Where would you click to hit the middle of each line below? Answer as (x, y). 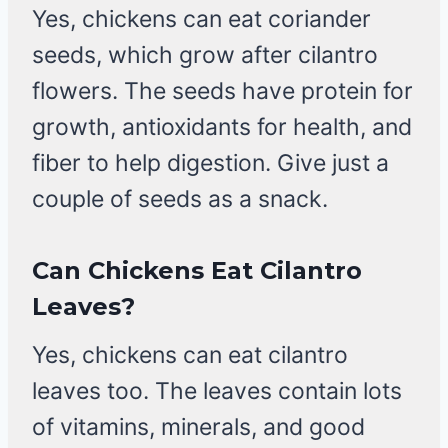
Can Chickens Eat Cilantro (197, 271)
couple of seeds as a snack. (180, 199)
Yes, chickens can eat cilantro (190, 355)
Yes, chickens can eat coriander (201, 19)
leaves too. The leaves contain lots (217, 391)
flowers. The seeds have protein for (222, 91)
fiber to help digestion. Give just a (210, 163)
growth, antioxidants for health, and (222, 127)
